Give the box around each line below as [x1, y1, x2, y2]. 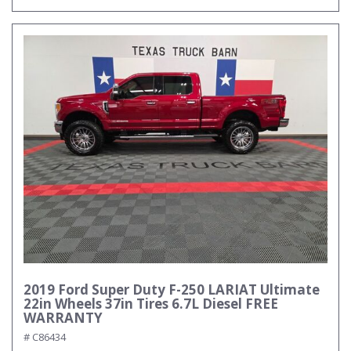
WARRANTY [24, 309, 103, 327]
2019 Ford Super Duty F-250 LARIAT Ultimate [24, 280, 320, 299]
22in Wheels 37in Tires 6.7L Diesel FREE [24, 295, 278, 313]
